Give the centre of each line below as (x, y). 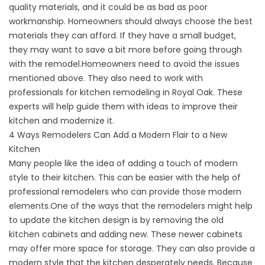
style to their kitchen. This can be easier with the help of (125, 177)
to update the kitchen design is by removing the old (116, 220)
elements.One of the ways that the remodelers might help (131, 206)
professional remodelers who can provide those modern (125, 192)
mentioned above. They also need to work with (106, 78)
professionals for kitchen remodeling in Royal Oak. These (126, 92)
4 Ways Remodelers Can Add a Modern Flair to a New (118, 135)
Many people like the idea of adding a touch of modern (123, 163)
